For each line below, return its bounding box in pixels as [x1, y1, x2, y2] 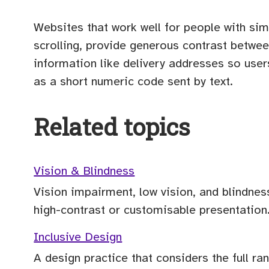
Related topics [34, 110, 190, 142]
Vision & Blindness [34, 163, 135, 178]
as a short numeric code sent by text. [34, 74, 234, 89]
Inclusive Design [34, 229, 122, 244]
